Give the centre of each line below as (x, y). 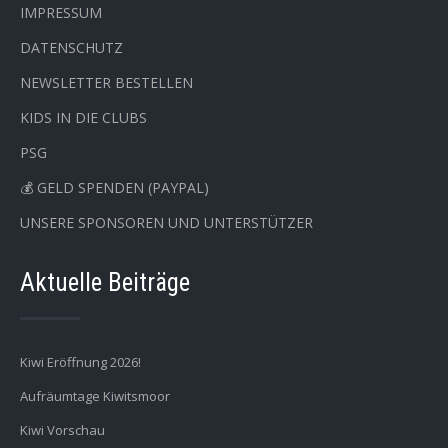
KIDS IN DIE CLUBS (83, 117)
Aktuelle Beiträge (105, 282)
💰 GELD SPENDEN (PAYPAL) (114, 187)
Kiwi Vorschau (62, 430)
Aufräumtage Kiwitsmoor (95, 396)
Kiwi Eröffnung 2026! (80, 362)
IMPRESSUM (61, 12)
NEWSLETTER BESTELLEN (106, 82)
